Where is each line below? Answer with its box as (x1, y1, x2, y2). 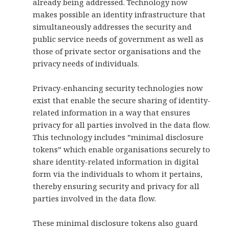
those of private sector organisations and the (33, 46, 201, 57)
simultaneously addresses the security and (33, 21, 192, 32)
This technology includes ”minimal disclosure (33, 132, 204, 143)
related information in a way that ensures (33, 107, 191, 118)
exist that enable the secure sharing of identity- (33, 95, 211, 106)
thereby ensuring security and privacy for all (33, 181, 200, 192)
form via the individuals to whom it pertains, (33, 169, 203, 179)
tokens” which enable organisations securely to (33, 144, 211, 155)
